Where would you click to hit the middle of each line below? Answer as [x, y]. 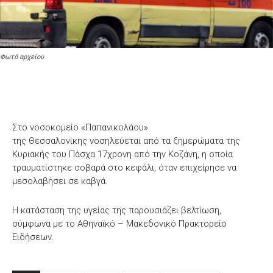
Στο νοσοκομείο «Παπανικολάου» [80, 127]
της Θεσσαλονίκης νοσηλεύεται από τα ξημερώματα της [126, 140]
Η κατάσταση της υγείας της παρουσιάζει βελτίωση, [117, 210]
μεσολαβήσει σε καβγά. [60, 181]
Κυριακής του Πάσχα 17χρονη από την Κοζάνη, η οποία [122, 154]
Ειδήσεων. [33, 237]
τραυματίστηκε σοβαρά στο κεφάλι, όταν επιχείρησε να [124, 167]
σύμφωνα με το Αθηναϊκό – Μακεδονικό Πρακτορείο [119, 223]
